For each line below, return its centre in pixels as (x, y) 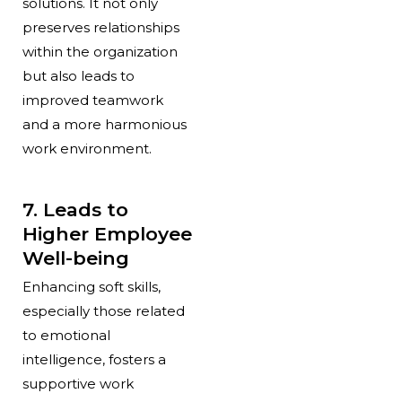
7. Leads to (75, 210)
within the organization (100, 51)
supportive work (78, 383)
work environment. (87, 148)
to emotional (66, 335)
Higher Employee (107, 234)
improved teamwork (92, 100)
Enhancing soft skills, (91, 286)
